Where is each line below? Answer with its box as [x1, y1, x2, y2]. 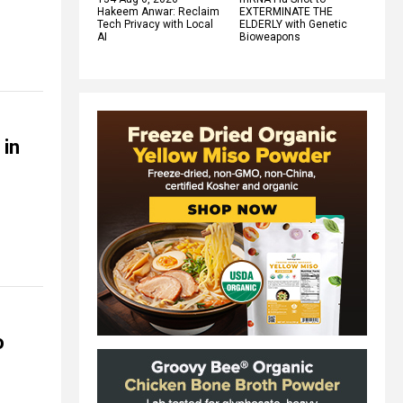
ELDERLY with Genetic [239, 17, 347, 31]
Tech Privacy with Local [97, 17, 213, 31]
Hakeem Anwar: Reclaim [97, 4, 219, 18]
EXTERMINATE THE [239, 4, 333, 18]
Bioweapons [239, 30, 300, 43]
